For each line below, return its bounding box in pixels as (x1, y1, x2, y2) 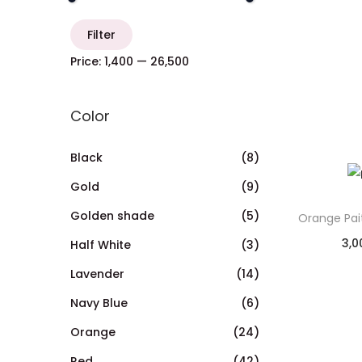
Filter (87, 26, 116, 43)
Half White (70, 236, 131, 253)
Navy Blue (70, 294, 128, 311)
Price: (70, 53, 104, 69)
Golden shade (70, 207, 154, 224)
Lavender (70, 265, 124, 282)
